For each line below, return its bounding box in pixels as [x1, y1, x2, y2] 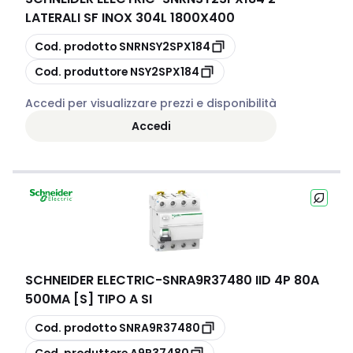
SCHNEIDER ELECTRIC [25, 271, 155, 289]
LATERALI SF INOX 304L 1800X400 [25, 9, 235, 27]
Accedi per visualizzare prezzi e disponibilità [25, 95, 277, 111]
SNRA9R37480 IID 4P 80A [162, 271, 319, 289]
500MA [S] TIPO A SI [25, 290, 152, 308]
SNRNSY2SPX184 [119, 38, 210, 54]
